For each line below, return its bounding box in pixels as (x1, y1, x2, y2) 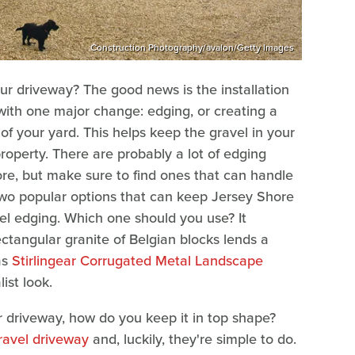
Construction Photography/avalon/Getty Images (90, 40, 294, 55)
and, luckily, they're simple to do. (89, 328, 296, 349)
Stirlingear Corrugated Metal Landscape (12, 250, 263, 271)
